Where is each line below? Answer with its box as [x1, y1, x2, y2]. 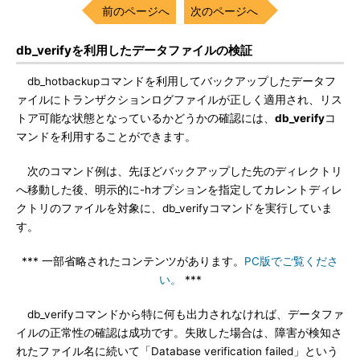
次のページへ [190, 4, 258, 18]
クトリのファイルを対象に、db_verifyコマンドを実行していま [16, 202, 333, 215]
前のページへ [102, 4, 170, 18]
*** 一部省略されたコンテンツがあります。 [22, 255, 244, 268]
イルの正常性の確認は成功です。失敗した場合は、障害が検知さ [16, 326, 342, 339]
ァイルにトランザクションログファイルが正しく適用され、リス [16, 93, 342, 106]
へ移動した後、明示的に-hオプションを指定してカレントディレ [16, 183, 342, 196]
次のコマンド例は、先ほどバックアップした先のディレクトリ [16, 165, 342, 178]
